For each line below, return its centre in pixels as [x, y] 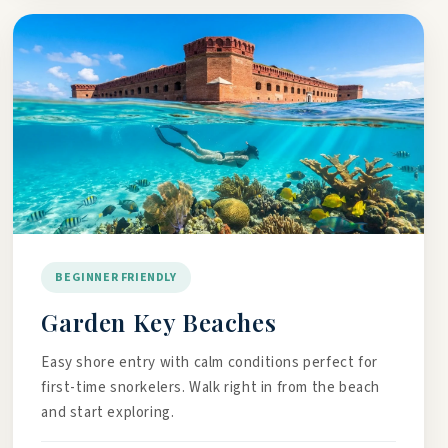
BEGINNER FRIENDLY [116, 277]
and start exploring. [108, 412]
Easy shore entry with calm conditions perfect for [209, 362]
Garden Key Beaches [159, 322]
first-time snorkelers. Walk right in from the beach [210, 387]
